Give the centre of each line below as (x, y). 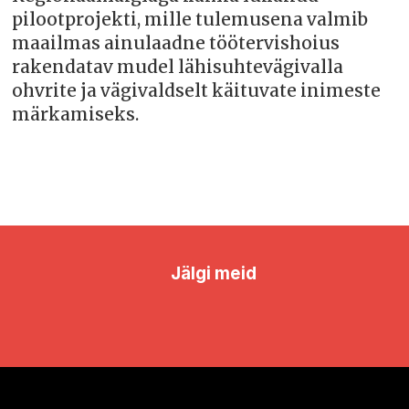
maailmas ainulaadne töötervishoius (176, 44)
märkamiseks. (76, 115)
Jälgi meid (204, 273)
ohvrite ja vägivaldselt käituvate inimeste (197, 91)
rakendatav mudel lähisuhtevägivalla (178, 68)
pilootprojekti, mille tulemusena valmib (190, 20)
